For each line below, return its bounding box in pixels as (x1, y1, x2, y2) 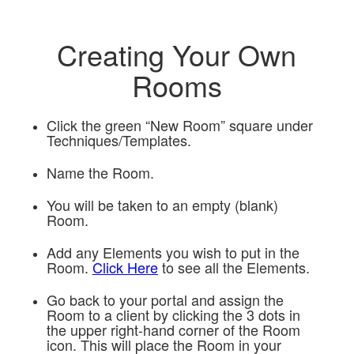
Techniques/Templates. (46, 130, 191, 151)
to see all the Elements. (157, 257, 310, 278)
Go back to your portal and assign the (46, 289, 284, 311)
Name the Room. (46, 162, 154, 183)
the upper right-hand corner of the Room (46, 319, 300, 341)
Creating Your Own (57, 34, 297, 75)
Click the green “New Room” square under (46, 115, 313, 136)
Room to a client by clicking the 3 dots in (46, 304, 300, 326)
